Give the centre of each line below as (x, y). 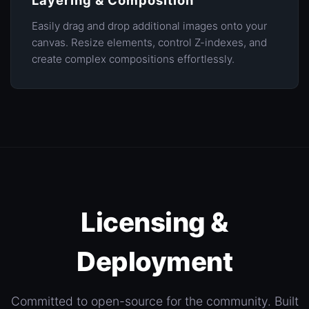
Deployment (154, 262)
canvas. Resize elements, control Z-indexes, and (149, 43)
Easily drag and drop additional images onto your (149, 26)
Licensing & (154, 222)
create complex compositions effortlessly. (133, 59)
